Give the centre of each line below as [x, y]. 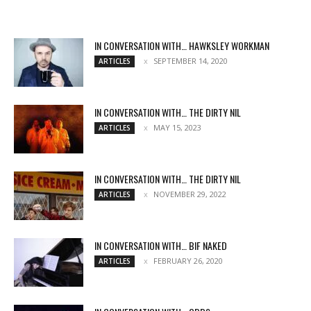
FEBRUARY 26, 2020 [188, 260]
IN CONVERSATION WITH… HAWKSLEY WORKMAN [182, 45]
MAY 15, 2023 [177, 127]
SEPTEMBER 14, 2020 [191, 60]
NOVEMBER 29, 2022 [190, 194]
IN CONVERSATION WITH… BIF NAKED [161, 245]
